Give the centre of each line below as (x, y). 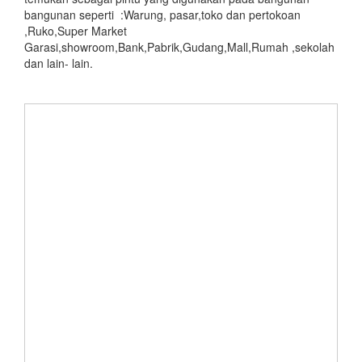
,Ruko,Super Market (76, 31)
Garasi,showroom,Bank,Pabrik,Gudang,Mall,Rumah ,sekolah (179, 47)
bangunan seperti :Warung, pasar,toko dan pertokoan (162, 15)
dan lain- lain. (59, 63)
